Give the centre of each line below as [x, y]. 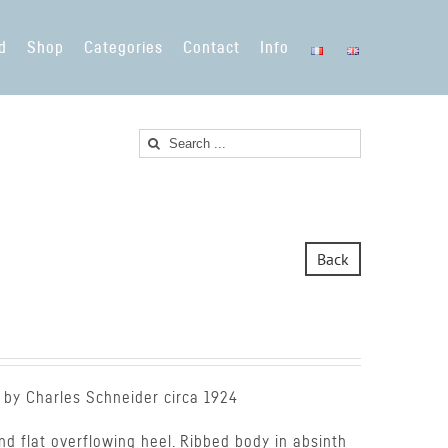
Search [161, 140]
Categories [123, 48]
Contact [211, 48]
